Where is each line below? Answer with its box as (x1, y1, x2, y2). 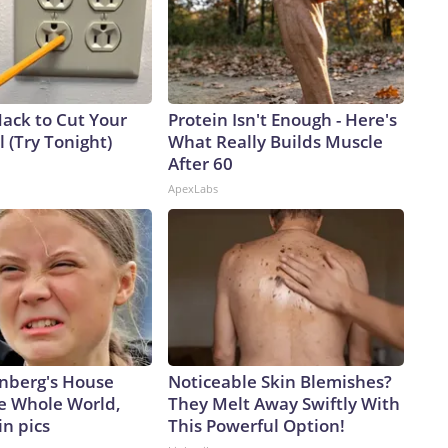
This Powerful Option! (168, 414, 345, 438)
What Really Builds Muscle (168, 130, 383, 154)
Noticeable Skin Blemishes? (168, 370, 392, 394)
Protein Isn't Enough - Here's (168, 108, 397, 132)
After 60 (168, 152, 233, 176)
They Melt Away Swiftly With (168, 392, 400, 416)
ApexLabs (168, 181, 218, 197)
